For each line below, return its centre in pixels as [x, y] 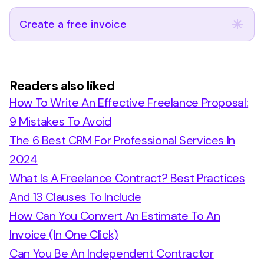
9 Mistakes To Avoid [60, 121]
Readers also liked [62, 86]
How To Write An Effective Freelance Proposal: [129, 103]
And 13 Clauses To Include [75, 197]
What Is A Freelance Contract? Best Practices [127, 178]
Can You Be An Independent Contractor [112, 253]
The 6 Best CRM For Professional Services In [122, 140]
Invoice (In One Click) [64, 235]
